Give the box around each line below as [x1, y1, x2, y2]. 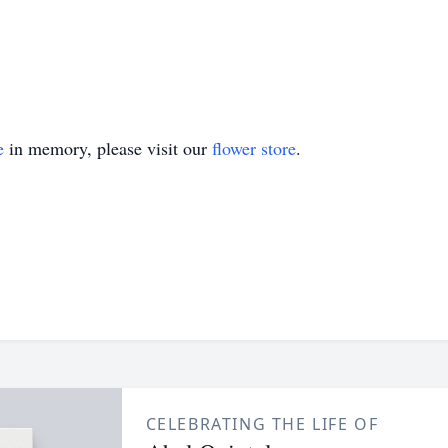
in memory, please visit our [4, 136, 212, 160]
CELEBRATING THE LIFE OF [145, 413, 379, 435]
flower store [212, 136, 296, 160]
